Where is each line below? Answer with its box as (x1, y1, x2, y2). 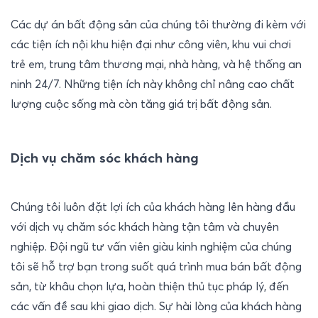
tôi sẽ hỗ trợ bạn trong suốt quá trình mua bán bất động (11, 261, 302, 273)
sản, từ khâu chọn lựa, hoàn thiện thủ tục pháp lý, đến (11, 280, 289, 292)
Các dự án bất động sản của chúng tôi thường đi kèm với (11, 18, 306, 31)
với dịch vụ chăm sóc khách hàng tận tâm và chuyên (11, 221, 279, 233)
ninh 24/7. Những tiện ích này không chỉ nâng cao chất (11, 78, 295, 90)
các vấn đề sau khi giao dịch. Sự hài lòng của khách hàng (11, 300, 302, 312)
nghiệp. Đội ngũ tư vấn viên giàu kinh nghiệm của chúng (11, 241, 292, 253)
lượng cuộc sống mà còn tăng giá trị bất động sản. (11, 98, 272, 110)
